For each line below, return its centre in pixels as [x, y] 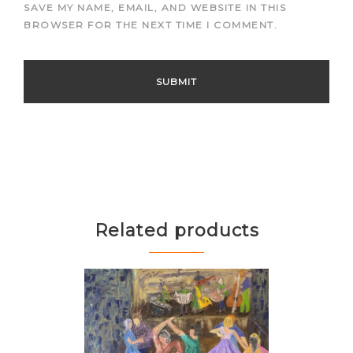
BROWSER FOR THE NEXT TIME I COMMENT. [150, 25]
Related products [176, 231]
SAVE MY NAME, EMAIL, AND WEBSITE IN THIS [155, 8]
